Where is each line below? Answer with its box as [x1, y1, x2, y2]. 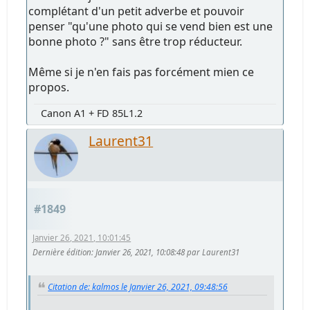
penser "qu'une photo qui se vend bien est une [28, 18, 273, 34]
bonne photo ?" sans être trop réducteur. [28, 33, 243, 49]
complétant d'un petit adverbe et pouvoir [28, 3, 245, 19]
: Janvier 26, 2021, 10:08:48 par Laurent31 [91, 246, 240, 257]
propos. [28, 79, 70, 95]
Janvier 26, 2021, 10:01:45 [33, 232, 131, 243]
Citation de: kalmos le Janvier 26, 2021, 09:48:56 [48, 280, 228, 293]
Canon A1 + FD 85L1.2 [41, 106, 143, 120]
